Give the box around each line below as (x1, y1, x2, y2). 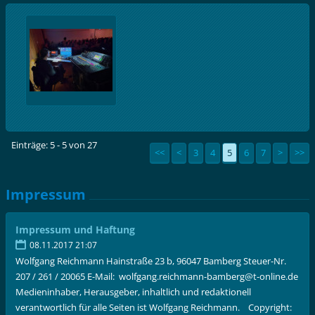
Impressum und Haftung (15, 223, 136, 237)
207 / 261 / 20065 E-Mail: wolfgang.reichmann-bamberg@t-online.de (15, 270, 299, 283)
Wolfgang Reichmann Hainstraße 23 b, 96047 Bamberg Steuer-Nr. (15, 255, 287, 268)
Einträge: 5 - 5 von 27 (11, 138, 98, 151)
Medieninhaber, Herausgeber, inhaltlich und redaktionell (15, 285, 252, 299)
